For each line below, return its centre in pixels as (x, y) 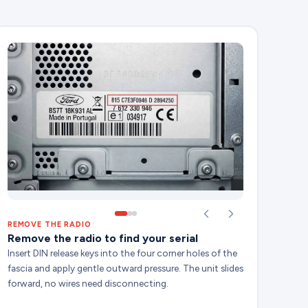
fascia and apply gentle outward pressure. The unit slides (125, 268)
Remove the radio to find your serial (102, 239)
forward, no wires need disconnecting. (88, 284)
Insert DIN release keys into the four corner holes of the (122, 253)
